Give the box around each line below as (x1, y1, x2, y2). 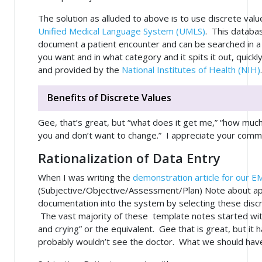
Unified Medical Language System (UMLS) (38, 25, 205, 37)
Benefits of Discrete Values (47, 91, 171, 105)
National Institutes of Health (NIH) (122, 63, 260, 75)
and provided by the (38, 63, 122, 75)
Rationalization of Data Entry (38, 150, 220, 167)
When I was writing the (38, 171, 133, 184)
